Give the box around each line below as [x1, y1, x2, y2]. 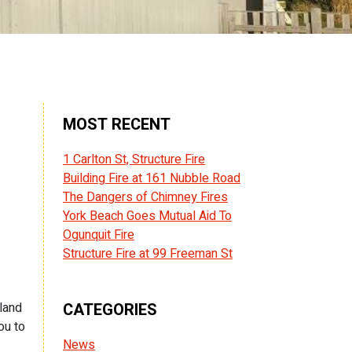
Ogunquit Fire [63, 225, 134, 244]
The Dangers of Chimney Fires [63, 187, 228, 207]
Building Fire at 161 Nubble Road [63, 168, 240, 188]
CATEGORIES [63, 298, 157, 321]
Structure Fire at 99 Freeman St [63, 244, 233, 263]
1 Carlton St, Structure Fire [63, 149, 205, 169]
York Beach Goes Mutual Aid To [63, 206, 232, 225]
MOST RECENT [63, 112, 170, 136]
